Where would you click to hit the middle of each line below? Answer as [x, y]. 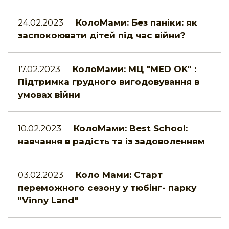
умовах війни [49, 95]
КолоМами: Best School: [131, 129]
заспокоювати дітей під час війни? [102, 36]
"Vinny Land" [48, 201]
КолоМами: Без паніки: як [136, 23]
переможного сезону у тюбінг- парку [107, 188]
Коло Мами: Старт [119, 175]
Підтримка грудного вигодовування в [109, 82]
